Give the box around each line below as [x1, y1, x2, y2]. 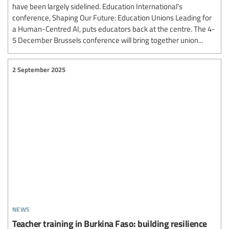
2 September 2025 [12, 64, 65, 74]
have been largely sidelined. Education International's [12, 1, 182, 12]
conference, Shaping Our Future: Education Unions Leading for [12, 12, 212, 23]
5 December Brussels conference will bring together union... [12, 35, 203, 45]
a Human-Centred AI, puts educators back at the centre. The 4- [12, 24, 215, 34]
